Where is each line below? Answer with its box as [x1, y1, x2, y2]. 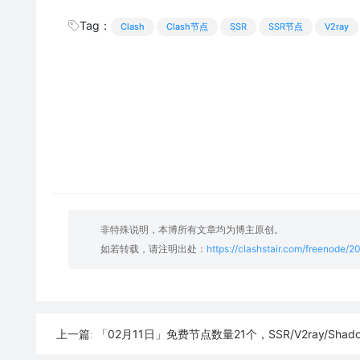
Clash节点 [166, 21, 208, 33]
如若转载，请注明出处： [100, 242, 207, 255]
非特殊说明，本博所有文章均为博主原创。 [100, 223, 284, 235]
